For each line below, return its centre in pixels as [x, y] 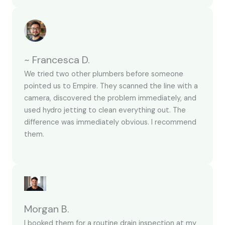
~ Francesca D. [57, 60]
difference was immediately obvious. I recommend [110, 122]
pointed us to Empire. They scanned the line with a [111, 86]
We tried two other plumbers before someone [104, 74]
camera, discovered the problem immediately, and [110, 98]
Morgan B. [47, 209]
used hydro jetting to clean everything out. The [105, 110]
